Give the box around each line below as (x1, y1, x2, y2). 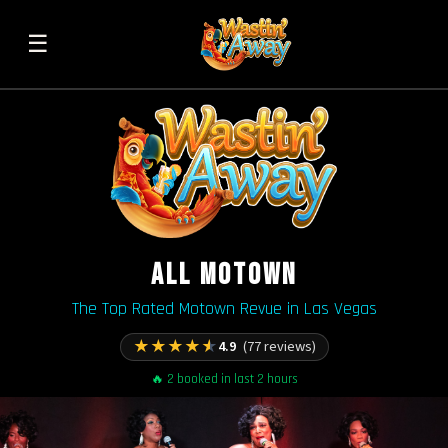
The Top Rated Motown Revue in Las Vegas (71, 298, 377, 321)
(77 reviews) (242, 335, 316, 357)
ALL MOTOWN (151, 257, 297, 293)
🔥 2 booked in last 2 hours (150, 370, 298, 387)
